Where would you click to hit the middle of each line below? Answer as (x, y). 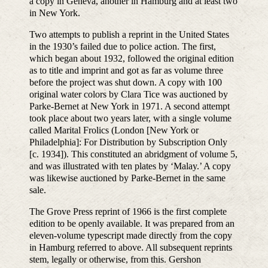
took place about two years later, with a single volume (131, 118)
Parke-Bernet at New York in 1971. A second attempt (130, 106)
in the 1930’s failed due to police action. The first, (123, 47)
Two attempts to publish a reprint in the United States (130, 35)
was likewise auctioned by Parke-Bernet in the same (128, 178)
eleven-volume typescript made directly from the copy (131, 236)
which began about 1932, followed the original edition (132, 59)
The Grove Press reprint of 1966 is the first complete (128, 212)
